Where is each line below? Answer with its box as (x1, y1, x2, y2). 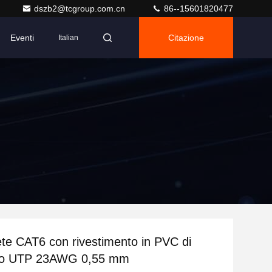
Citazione (168, 33, 204, 42)
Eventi (10, 33, 34, 42)
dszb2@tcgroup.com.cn (34, 4, 127, 13)
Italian (58, 33, 78, 42)
